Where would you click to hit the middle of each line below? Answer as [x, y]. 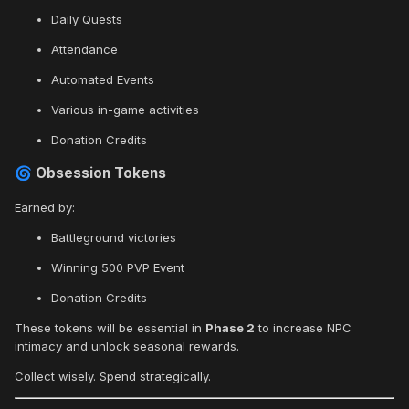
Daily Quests [87, 20]
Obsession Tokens [99, 173]
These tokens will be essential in [110, 328]
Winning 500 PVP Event [118, 268]
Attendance [84, 50]
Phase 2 [230, 328]
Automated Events [103, 80]
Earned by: [45, 208]
